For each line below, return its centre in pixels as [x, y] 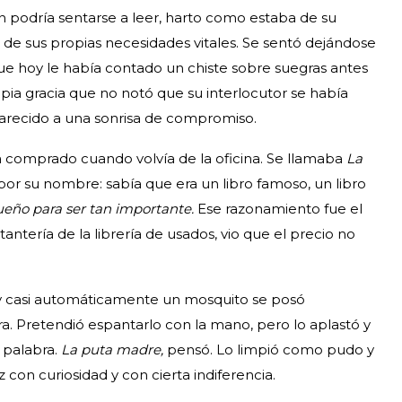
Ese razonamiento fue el [280, 208]
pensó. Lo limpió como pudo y [271, 349]
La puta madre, [114, 349]
